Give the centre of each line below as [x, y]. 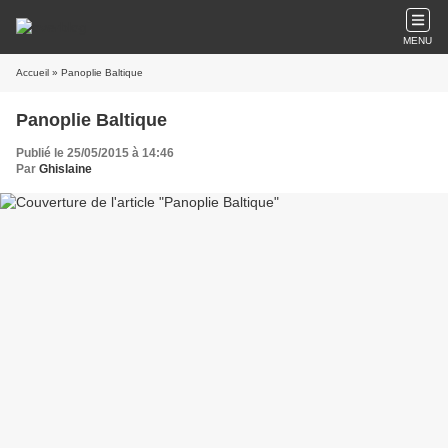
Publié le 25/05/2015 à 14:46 [95, 153]
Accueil [32, 72]
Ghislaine [65, 169]
